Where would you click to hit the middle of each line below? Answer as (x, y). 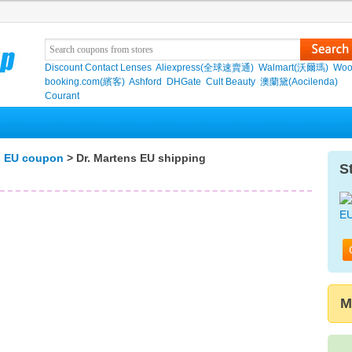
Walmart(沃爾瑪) (293, 68)
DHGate (184, 82)
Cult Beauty (231, 82)
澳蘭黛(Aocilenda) (299, 82)
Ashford (145, 82)
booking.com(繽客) (85, 82)
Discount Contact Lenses (98, 68)
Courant (62, 96)
